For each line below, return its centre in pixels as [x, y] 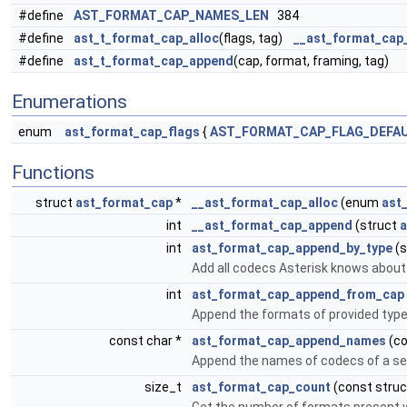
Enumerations [69, 102]
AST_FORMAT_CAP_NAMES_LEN [171, 15]
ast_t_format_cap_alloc [146, 38]
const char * [147, 341]
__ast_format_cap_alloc [265, 203]
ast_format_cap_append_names [289, 341]
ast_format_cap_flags [132, 132]
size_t [164, 387]
